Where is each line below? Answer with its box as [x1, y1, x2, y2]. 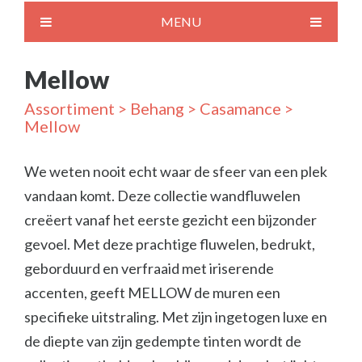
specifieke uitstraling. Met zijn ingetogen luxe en [24, 308, 327, 326]
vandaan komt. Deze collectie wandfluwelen [24, 187, 301, 204]
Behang [130, 99, 184, 118]
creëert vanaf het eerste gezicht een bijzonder [24, 211, 317, 229]
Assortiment [24, 99, 115, 118]
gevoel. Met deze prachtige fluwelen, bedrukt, [24, 235, 315, 253]
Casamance [200, 99, 281, 118]
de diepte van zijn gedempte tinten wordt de [24, 332, 301, 350]
